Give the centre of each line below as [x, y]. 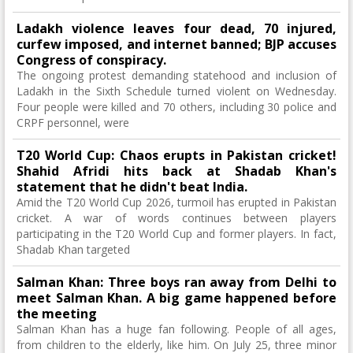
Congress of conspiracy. [91, 60]
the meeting [57, 314]
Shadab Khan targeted [73, 249]
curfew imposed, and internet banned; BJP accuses [176, 44]
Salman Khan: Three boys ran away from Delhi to [176, 282]
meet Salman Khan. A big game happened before [176, 298]
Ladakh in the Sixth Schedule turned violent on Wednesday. [176, 91]
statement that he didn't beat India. [132, 187]
